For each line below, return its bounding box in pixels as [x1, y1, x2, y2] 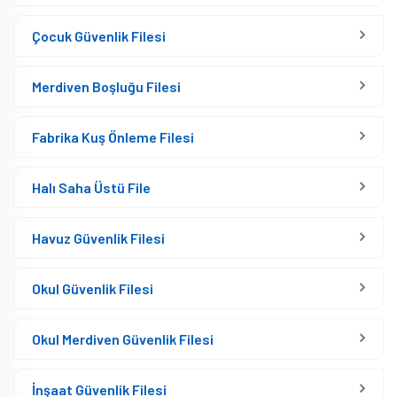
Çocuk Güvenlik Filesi [32, 27, 166, 44]
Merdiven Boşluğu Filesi [32, 78, 181, 95]
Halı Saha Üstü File [32, 179, 151, 196]
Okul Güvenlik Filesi [32, 280, 153, 297]
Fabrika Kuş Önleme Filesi [32, 128, 194, 145]
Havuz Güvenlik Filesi [32, 230, 165, 246]
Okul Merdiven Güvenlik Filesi [32, 331, 214, 347]
